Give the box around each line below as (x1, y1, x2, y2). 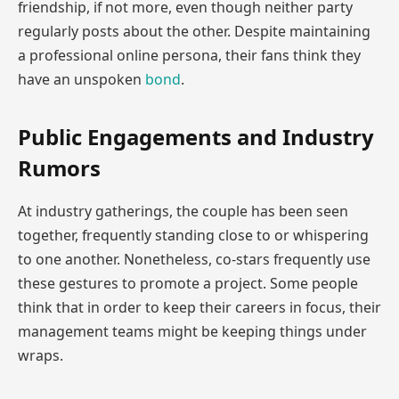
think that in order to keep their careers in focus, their (18, 297, 381, 317)
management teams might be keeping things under (18, 321, 367, 341)
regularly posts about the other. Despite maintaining (18, 21, 370, 42)
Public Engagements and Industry (18, 121, 374, 151)
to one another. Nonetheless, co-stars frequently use (18, 248, 370, 269)
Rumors (18, 152, 101, 183)
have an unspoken (18, 69, 145, 90)
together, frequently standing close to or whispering (18, 224, 369, 245)
